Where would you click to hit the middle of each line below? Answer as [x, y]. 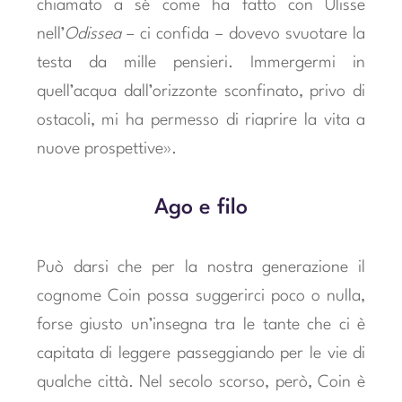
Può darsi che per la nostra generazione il [201, 268]
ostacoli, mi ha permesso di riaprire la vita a [201, 121]
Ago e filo [201, 208]
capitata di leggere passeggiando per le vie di [201, 354]
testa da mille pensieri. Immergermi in [201, 63]
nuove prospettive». [106, 149]
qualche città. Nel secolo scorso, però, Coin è [201, 383]
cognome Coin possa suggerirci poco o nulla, [201, 297]
